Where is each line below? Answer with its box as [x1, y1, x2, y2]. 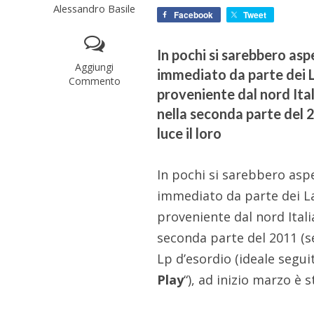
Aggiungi [75, 60, 114, 74]
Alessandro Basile [53, 1, 136, 16]
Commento [68, 74, 121, 88]
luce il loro [157, 125, 222, 142]
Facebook [174, 8, 214, 22]
